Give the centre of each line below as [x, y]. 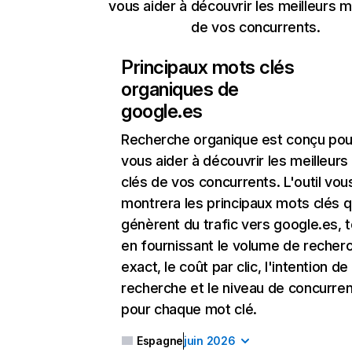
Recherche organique [190, 139]
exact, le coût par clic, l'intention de [235, 267]
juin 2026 [210, 341]
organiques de [180, 89]
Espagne [160, 341]
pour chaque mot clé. [189, 309]
